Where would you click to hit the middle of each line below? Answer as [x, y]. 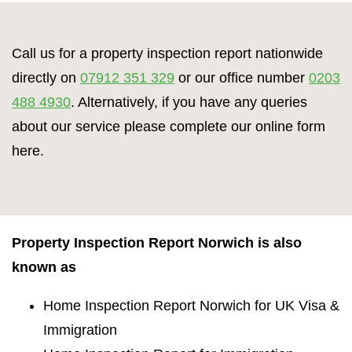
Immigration [80, 330]
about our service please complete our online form [169, 127]
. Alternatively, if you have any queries [189, 103]
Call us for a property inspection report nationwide [167, 54]
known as [44, 268]
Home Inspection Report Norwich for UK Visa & [191, 306]
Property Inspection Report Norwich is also [157, 243]
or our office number [242, 78]
